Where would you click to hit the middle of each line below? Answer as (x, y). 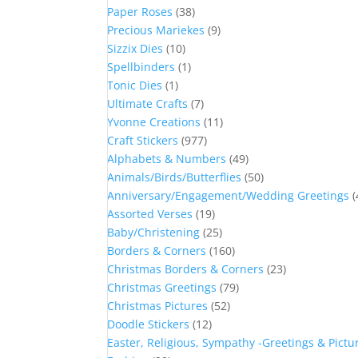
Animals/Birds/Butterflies (175, 177)
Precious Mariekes (156, 30)
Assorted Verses (150, 214)
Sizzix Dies (135, 48)
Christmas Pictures (158, 306)
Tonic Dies (135, 85)
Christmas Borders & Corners (186, 269)
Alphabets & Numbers (167, 159)
